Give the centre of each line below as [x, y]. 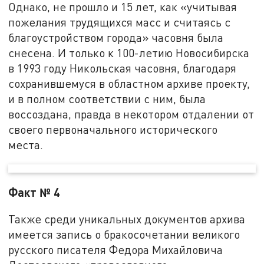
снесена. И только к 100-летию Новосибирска [129, 53]
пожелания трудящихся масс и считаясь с [120, 22]
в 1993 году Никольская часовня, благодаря [123, 68]
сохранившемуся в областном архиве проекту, [129, 84]
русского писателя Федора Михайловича [116, 250]
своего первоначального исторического [113, 130]
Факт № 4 [34, 192]
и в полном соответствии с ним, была [107, 99]
